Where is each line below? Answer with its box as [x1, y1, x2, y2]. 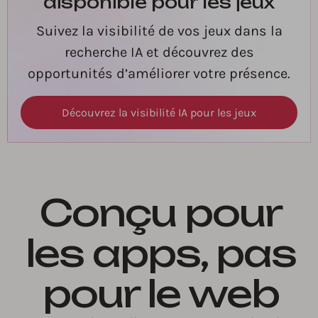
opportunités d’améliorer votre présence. [28, 65, 290, 82]
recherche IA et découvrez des [64, 44, 254, 61]
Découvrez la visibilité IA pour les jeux [62, 106, 256, 120]
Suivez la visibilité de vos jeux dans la [35, 23, 283, 40]
